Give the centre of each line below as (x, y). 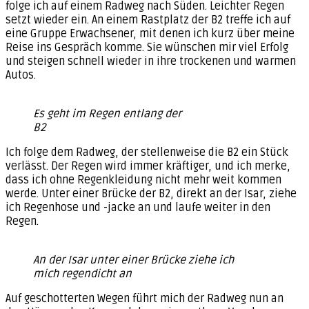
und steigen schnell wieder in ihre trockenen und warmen (151, 61)
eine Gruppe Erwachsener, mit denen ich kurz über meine (150, 33)
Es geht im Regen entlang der (107, 113)
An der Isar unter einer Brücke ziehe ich (133, 260)
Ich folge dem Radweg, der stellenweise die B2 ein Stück (147, 152)
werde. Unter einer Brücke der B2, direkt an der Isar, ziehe (151, 193)
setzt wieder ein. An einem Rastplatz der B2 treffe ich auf (148, 20)
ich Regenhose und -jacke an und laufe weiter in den (138, 207)
